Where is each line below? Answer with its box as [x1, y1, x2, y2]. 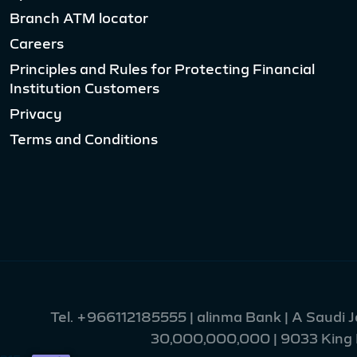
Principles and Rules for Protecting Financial [10, 62, 315, 76]
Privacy [10, 107, 62, 121]
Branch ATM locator [10, 11, 148, 25]
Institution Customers [10, 81, 159, 96]
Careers [10, 37, 64, 51]
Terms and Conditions [10, 132, 158, 147]
